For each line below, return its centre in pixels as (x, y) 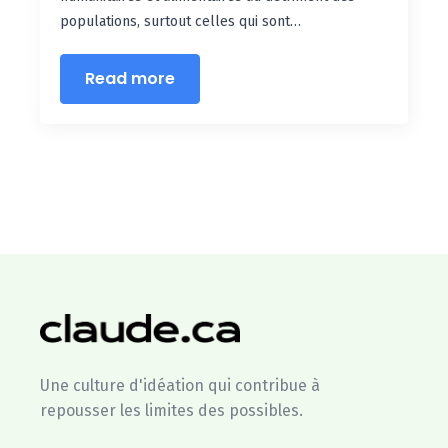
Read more (130, 78)
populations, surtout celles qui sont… (180, 21)
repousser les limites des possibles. (171, 410)
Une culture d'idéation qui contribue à (180, 385)
